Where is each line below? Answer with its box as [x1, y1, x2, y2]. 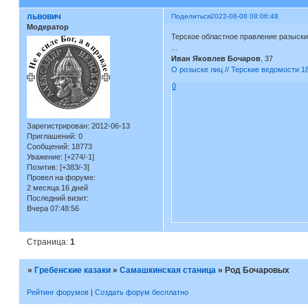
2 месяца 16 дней [26, 183, 88, 192]
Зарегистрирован [26, 121, 87, 130]
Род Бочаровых [224, 265, 289, 276]
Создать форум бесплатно [94, 287, 188, 296]
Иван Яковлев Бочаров [170, 54, 261, 63]
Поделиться [170, 12, 210, 21]
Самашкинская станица [119, 265, 216, 276]
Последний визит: [26, 193, 89, 202]
